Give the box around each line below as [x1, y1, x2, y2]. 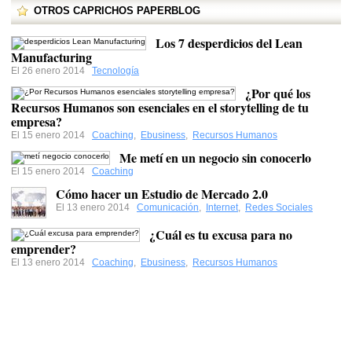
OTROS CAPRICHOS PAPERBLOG [34, 5, 200, 16]
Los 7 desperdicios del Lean [156, 34, 302, 52]
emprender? [11, 240, 76, 258]
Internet [206, 202, 238, 213]
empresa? [11, 112, 62, 130]
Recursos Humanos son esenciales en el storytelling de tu [11, 98, 309, 116]
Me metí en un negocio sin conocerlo [119, 148, 311, 167]
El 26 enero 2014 [11, 65, 90, 76]
